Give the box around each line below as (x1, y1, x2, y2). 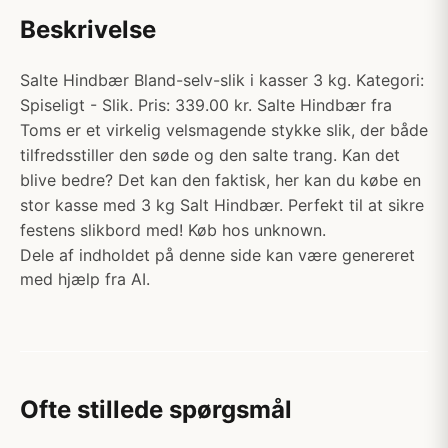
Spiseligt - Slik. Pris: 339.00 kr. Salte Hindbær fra (20, 95, 392, 115)
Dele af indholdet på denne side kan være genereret (20, 245, 415, 265)
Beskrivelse (20, 15, 156, 44)
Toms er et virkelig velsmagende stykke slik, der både (20, 120, 428, 140)
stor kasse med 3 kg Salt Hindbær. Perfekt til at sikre (20, 195, 424, 215)
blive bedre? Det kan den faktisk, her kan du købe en (20, 170, 421, 190)
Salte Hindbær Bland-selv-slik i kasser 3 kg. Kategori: (20, 70, 424, 90)
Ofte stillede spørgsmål (20, 395, 292, 424)
